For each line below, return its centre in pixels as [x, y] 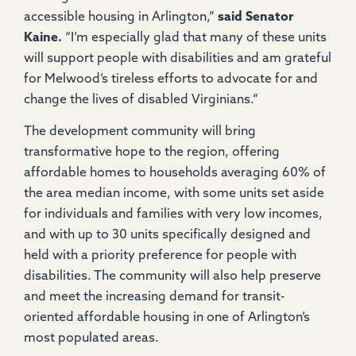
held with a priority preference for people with [160, 256]
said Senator [255, 17]
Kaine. [43, 38]
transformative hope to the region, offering [152, 153]
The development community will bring [140, 132]
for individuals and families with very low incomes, [173, 215]
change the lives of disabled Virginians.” [141, 100]
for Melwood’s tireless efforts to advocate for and [171, 79]
